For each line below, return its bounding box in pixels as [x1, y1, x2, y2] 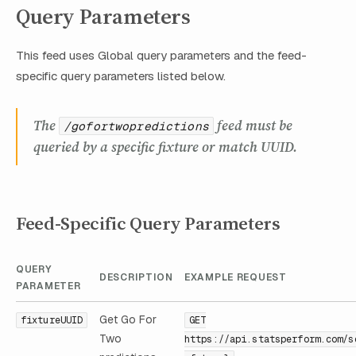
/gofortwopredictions [64, 118, 209, 134]
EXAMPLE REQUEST [184, 270, 287, 284]
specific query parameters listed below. [16, 68, 226, 84]
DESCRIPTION [99, 270, 173, 284]
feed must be [213, 116, 292, 136]
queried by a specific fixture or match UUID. [33, 137, 297, 157]
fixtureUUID [21, 313, 83, 327]
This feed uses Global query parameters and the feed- [16, 48, 307, 64]
